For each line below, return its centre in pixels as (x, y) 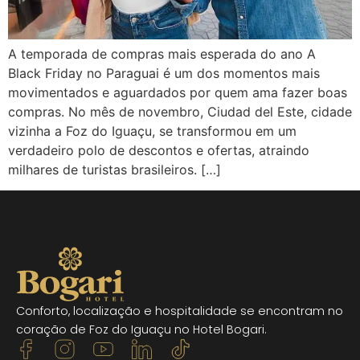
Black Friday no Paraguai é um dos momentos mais (164, 73)
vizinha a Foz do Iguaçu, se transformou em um (152, 131)
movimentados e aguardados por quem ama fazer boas (178, 92)
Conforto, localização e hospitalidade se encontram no (180, 311)
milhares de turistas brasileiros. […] (115, 170)
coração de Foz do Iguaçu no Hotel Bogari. (141, 330)
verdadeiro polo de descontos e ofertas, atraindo (159, 150)
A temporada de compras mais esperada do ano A (162, 54)
